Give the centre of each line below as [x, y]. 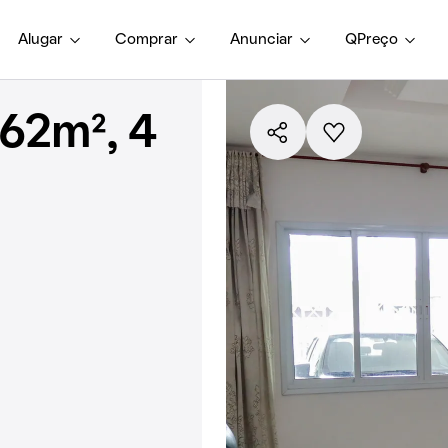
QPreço [371, 39]
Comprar [146, 39]
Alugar [40, 39]
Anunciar [261, 39]
